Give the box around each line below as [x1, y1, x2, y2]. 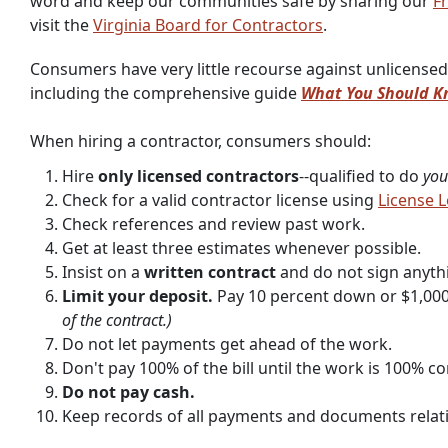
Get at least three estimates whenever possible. [62, 237, 421, 259]
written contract [144, 261, 276, 283]
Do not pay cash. [62, 381, 199, 403]
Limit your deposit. [62, 285, 213, 307]
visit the [30, 14, 93, 36]
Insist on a [62, 261, 144, 283]
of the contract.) [62, 309, 172, 331]
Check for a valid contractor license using [62, 189, 378, 211]
